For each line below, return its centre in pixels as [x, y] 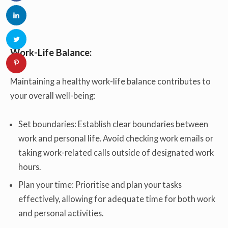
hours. [30, 167]
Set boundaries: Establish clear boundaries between [113, 124]
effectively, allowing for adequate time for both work [117, 199]
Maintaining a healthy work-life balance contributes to [110, 81]
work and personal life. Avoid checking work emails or [116, 138]
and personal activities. [61, 213]
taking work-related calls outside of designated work [116, 153]
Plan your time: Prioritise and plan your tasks [100, 185]
